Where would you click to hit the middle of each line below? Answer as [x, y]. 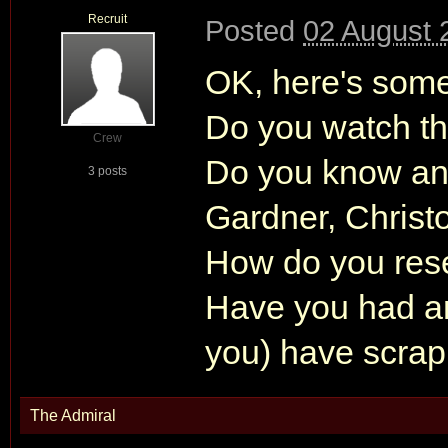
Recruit [107, 19]
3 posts [107, 171]
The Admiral [73, 415]
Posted [254, 30]
